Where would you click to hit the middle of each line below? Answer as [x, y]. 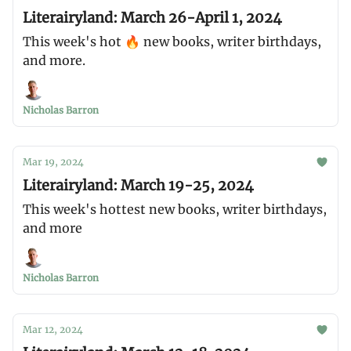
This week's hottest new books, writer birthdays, [175, 209]
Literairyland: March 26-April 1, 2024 [152, 18]
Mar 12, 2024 [53, 329]
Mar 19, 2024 [53, 162]
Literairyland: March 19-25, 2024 [138, 185]
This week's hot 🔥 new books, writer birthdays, [172, 42]
